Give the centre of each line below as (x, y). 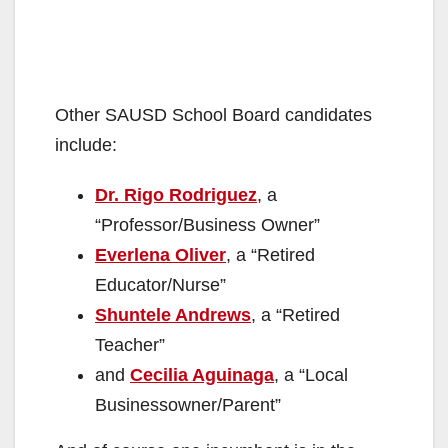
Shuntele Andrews (173, 314)
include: (86, 144)
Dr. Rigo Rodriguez (176, 194)
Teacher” (130, 344)
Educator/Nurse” (160, 284)
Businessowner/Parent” (188, 404)
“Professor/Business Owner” (207, 224)
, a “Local (311, 374)
